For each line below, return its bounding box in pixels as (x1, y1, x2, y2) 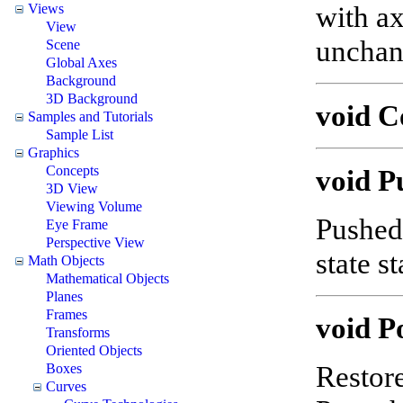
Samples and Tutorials (28, 108, 153, 124)
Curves (46, 378, 86, 394)
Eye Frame (46, 216, 108, 232)
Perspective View (46, 234, 145, 250)
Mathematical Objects (46, 270, 169, 286)
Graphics (28, 144, 79, 160)
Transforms (46, 324, 110, 340)
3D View (46, 180, 98, 196)
